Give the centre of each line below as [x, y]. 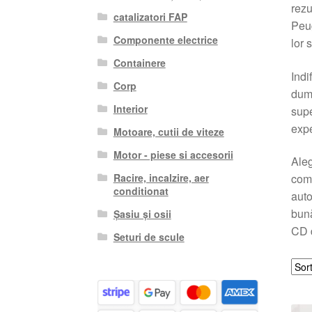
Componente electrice [165, 39]
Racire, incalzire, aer [161, 177]
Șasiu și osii [142, 213]
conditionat [141, 190]
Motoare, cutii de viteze [169, 131]
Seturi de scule [149, 236]
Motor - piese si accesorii [173, 154]
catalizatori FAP [150, 16]
